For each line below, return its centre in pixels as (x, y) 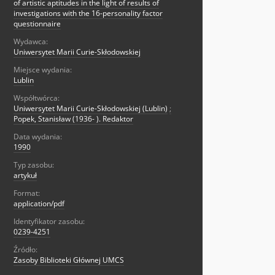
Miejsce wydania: (43, 70)
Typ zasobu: (34, 165)
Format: (27, 193)
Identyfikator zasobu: (49, 222)
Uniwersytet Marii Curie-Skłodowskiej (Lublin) (91, 109)
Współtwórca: (37, 98)
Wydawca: (31, 42)
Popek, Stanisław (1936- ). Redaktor (73, 119)
